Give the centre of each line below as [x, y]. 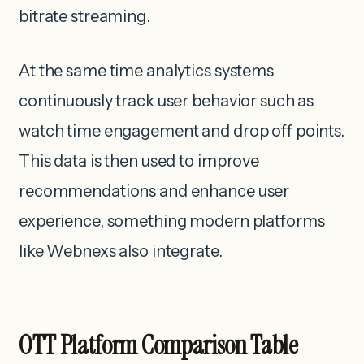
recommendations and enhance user [154, 191]
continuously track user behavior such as [167, 100]
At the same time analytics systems [146, 70]
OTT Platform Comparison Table [158, 345]
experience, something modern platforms [172, 221]
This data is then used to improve [139, 160]
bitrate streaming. [84, 16]
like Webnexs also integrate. [121, 251]
